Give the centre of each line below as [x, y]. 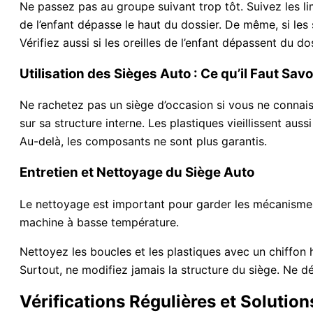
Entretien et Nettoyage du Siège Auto [137, 173]
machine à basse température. [99, 222]
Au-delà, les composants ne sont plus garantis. [143, 141]
